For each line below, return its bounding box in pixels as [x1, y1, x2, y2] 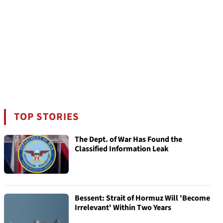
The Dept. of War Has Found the [75, 134, 182, 145]
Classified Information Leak [75, 143, 169, 154]
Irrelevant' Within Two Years [75, 202, 171, 213]
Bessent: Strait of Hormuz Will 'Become [75, 193, 210, 204]
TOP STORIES [14, 110, 80, 124]
